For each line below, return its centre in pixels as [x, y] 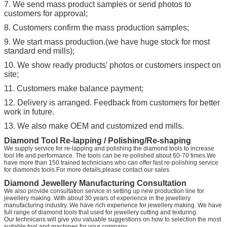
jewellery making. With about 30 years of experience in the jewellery [97, 198]
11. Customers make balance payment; [74, 88]
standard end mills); [39, 51]
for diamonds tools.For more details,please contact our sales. [87, 169]
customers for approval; [46, 13]
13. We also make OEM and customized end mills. [94, 126]
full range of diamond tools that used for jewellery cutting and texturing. [101, 212]
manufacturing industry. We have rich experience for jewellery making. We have [113, 205]
